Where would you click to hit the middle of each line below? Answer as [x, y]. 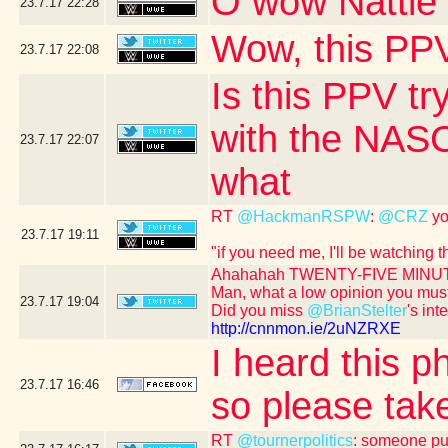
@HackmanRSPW [303, 216]
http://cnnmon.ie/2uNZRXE [306, 328]
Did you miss [259, 310]
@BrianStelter [357, 310]
